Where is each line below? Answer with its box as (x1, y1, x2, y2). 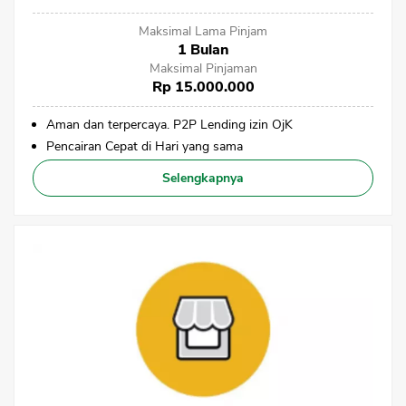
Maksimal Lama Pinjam (139, 23, 267, 41)
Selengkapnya (162, 169, 244, 188)
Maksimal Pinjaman (149, 60, 257, 78)
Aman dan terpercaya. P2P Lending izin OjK (46, 116, 293, 134)
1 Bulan (177, 40, 229, 61)
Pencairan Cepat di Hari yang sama (46, 138, 243, 156)
